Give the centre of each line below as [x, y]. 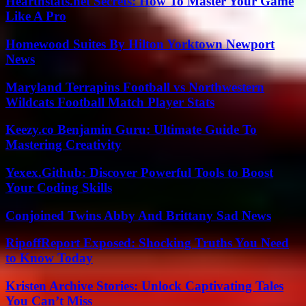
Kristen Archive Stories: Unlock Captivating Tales [144, 286]
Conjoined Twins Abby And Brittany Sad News [138, 215]
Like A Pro [36, 16]
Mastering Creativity [64, 145]
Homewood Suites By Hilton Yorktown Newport [140, 44]
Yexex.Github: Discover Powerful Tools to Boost [139, 172]
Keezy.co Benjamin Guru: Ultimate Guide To [131, 130]
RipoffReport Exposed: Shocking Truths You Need [147, 243]
